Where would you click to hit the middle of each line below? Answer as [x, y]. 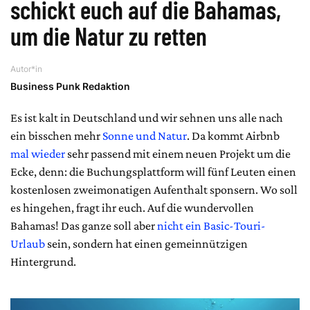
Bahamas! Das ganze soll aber [84, 226]
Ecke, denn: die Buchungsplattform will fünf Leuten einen [153, 172]
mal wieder [38, 154]
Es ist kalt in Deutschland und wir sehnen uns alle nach [147, 118]
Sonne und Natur [145, 136]
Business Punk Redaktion [70, 86]
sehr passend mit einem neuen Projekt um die [178, 154]
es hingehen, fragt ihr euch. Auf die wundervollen [132, 208]
